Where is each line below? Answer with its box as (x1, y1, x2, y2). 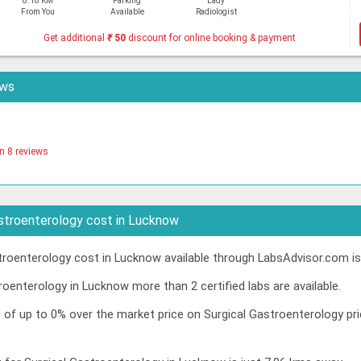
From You (20, 6, 55, 16)
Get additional (44, 31, 108, 44)
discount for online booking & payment (126, 31, 297, 44)
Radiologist (196, 6, 238, 16)
